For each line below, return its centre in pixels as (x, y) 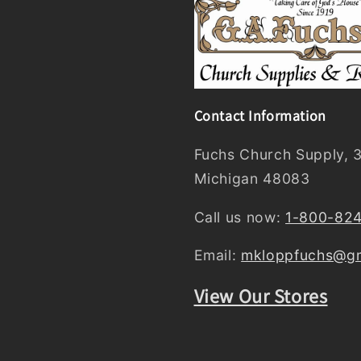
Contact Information (260, 116)
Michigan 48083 (252, 179)
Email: (218, 255)
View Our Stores (261, 296)
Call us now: (240, 217)
